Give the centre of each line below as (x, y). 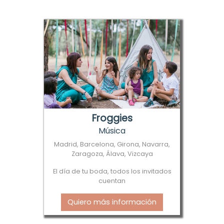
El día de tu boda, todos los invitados (112, 171)
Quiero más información (112, 202)
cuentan (112, 180)
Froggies (112, 118)
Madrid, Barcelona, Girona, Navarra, (112, 144)
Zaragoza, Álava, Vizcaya (112, 153)
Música (112, 130)
